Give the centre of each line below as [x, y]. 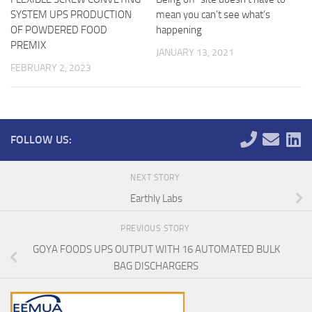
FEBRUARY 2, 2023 [51, 68]
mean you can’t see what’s [213, 14]
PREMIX [28, 45]
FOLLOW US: [41, 139]
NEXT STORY [156, 177]
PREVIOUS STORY [156, 228]
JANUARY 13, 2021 [195, 52]
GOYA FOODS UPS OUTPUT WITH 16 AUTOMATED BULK [156, 249]
